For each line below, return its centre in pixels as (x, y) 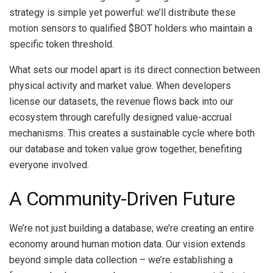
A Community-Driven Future (122, 198)
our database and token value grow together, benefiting (126, 149)
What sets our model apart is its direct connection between (135, 70)
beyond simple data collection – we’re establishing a (121, 260)
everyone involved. (49, 165)
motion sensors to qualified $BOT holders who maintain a (131, 29)
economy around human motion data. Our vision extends (127, 244)
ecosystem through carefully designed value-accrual (120, 118)
